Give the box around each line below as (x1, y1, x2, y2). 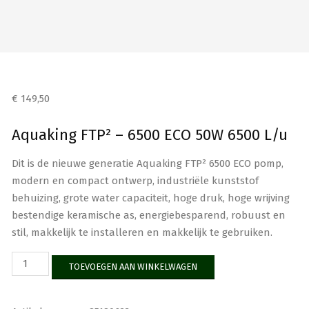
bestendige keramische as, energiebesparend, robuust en (11, 209, 286, 221)
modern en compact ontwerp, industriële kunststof (11, 175, 259, 187)
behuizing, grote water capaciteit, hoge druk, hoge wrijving (11, 192, 290, 204)
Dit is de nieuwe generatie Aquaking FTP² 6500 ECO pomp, (11, 157, 283, 170)
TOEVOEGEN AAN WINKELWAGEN (69, 261, 198, 272)
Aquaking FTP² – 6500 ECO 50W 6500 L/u (11, 126, 288, 144)
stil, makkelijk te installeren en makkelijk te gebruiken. (11, 226, 272, 239)
